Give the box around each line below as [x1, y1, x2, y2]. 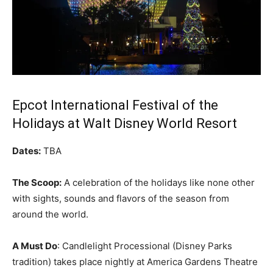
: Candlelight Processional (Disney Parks [57, 239, 232, 252]
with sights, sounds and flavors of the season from [12, 192, 229, 204]
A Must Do [12, 239, 57, 252]
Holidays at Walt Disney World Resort [12, 115, 237, 131]
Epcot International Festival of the [12, 97, 218, 113]
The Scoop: [12, 176, 62, 188]
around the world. [12, 208, 91, 220]
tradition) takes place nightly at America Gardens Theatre [12, 255, 258, 268]
